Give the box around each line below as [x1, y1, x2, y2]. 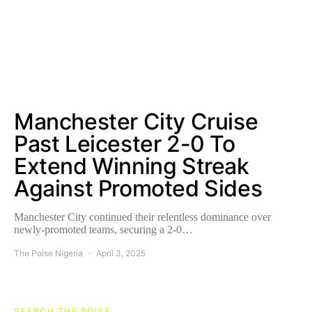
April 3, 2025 [96, 248, 146, 258]
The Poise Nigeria [14, 248, 83, 258]
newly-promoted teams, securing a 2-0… [14, 224, 193, 235]
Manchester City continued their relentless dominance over [14, 211, 271, 223]
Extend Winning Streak [14, 153, 249, 180]
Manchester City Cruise [14, 108, 258, 135]
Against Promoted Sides [14, 175, 263, 202]
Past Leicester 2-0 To [14, 130, 235, 157]
